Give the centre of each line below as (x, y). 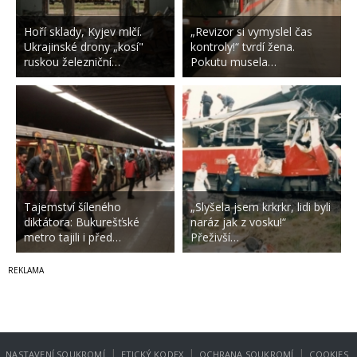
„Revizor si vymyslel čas (251, 31)
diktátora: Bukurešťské (82, 222)
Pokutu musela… (233, 61)
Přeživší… (214, 237)
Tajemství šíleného (73, 206)
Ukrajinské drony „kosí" (84, 46)
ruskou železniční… (72, 61)
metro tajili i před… (73, 237)
